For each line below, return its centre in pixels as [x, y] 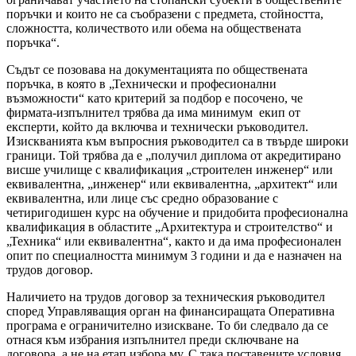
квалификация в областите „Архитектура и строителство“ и [170, 226]
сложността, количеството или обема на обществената [154, 28]
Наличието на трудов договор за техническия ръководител [166, 296]
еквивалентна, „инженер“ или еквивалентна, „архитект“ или [172, 184]
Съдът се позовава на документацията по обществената [157, 69]
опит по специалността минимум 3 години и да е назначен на [174, 255]
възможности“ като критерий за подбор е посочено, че [155, 98]
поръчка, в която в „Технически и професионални [141, 83]
